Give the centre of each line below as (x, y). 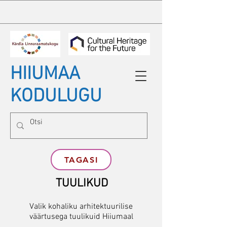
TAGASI (81, 160)
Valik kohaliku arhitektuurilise (81, 207)
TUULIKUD (82, 183)
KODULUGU (56, 97)
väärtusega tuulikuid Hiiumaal (81, 217)
